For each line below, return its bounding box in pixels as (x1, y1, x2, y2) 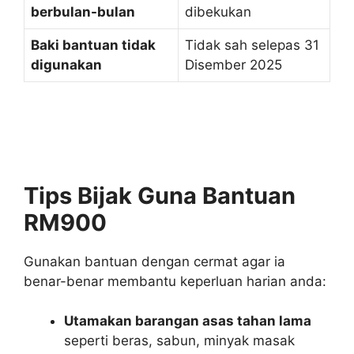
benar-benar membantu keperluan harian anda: (24, 273, 326, 289)
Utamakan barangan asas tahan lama (64, 313, 311, 330)
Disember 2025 (185, 57, 282, 73)
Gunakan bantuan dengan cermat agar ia (24, 253, 285, 269)
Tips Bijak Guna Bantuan (24, 181, 296, 209)
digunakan (31, 57, 102, 73)
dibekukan (185, 4, 251, 21)
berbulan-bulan (31, 4, 135, 21)
